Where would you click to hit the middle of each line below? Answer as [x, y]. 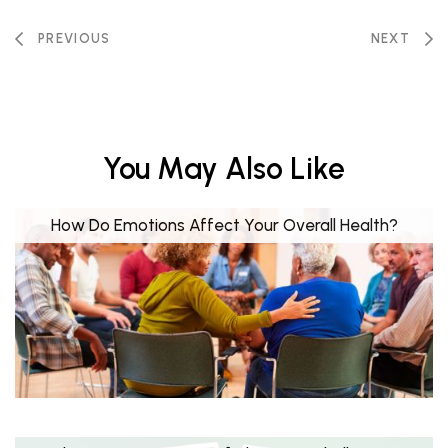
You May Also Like [224, 169]
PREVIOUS [74, 39]
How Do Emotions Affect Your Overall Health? [224, 225]
